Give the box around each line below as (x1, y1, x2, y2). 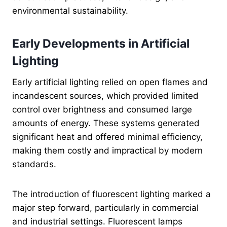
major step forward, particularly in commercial (12, 202, 199, 213)
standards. (12, 159, 56, 169)
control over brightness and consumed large (12, 104, 192, 115)
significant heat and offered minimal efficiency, (12, 131, 203, 142)
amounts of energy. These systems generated (12, 118, 200, 128)
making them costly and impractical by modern (12, 145, 203, 156)
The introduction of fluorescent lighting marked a (12, 188, 211, 199)
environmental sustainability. (12, 5, 128, 16)
